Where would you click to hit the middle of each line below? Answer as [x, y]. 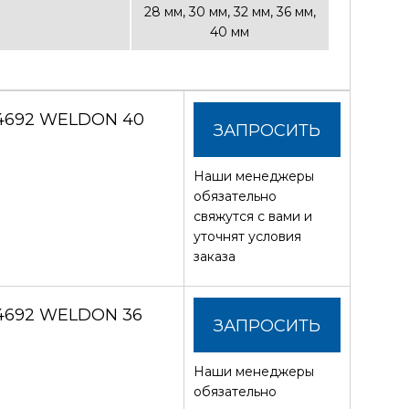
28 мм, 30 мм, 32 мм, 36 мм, [230, 12]
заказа [215, 256]
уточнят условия [248, 236]
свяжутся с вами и [253, 216]
